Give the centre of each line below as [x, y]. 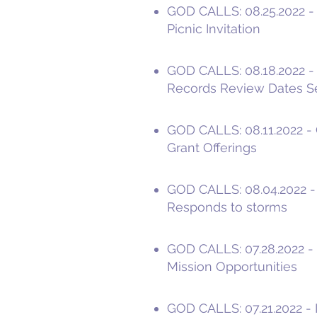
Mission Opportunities [232, 266]
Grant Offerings [212, 148]
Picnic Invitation [214, 29]
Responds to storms [227, 207]
